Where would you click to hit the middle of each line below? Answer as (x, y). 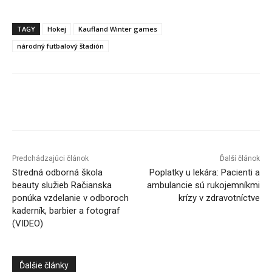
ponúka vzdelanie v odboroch (70, 198)
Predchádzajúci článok (50, 159)
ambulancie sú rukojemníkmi (203, 185)
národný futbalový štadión (60, 46)
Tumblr (246, 104)
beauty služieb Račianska (62, 185)
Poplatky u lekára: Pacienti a (204, 173)
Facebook (57, 104)
